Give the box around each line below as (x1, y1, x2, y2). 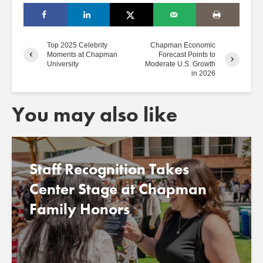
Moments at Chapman (47, 50, 117, 59)
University (47, 60, 79, 69)
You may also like (12, 102, 177, 129)
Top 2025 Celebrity (47, 41, 107, 50)
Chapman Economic (150, 41, 216, 50)
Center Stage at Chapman (29, 179, 207, 200)
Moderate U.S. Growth (145, 60, 216, 69)
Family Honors (29, 199, 130, 220)
